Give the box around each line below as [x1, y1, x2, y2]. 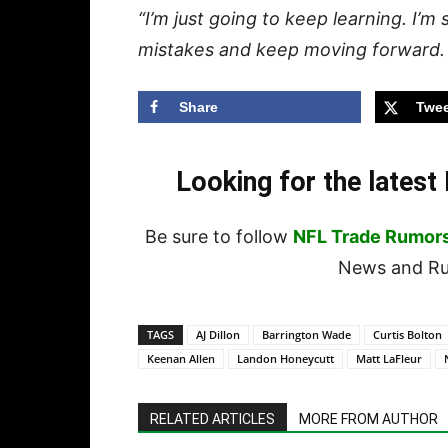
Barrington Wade [262, 327, 351, 343]
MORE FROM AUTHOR [299, 411, 438, 428]
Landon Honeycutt [237, 351, 334, 367]
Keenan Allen [147, 351, 215, 367]
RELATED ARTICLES [150, 411, 275, 428]
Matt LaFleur [356, 351, 422, 367]
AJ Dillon [196, 327, 240, 343]
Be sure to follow [145, 226, 293, 248]
